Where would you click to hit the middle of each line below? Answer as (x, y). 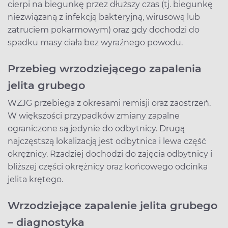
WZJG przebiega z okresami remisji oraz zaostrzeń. (109, 103)
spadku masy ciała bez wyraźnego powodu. (95, 42)
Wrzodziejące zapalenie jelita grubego (113, 205)
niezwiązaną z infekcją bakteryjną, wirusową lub (104, 17)
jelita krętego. (35, 179)
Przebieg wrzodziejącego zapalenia (105, 68)
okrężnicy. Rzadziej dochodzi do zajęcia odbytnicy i (110, 154)
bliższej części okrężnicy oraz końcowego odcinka (108, 166)
